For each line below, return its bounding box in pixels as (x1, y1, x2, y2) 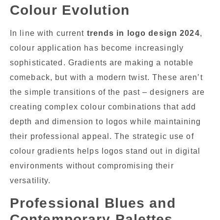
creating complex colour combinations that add (10, 102, 196, 111)
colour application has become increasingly (10, 43, 184, 52)
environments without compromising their (10, 161, 174, 170)
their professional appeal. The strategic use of (10, 132, 194, 140)
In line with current (10, 28, 87, 37)
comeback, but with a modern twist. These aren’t (10, 73, 203, 82)
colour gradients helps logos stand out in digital (10, 146, 200, 155)
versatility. (10, 176, 51, 185)
